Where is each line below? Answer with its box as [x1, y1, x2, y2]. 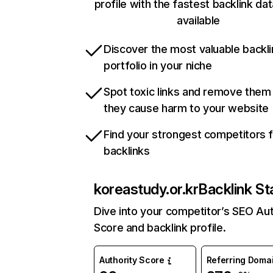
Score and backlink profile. [94, 221, 226, 235]
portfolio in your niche [104, 59, 212, 73]
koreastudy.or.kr [94, 180, 199, 199]
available [177, 14, 220, 27]
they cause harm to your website [104, 102, 269, 115]
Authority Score [99, 255, 165, 266]
